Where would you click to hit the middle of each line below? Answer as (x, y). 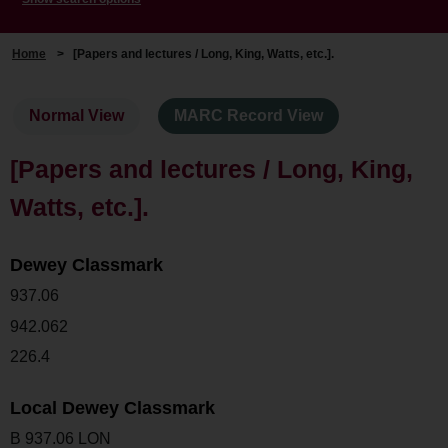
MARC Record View (249, 116)
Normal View (77, 116)
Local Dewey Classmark (112, 408)
